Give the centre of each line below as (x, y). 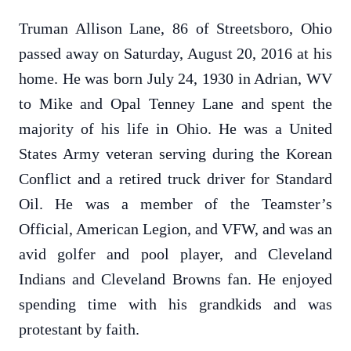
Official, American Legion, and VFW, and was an (175, 229)
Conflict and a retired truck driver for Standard (175, 179)
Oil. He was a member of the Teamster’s (175, 204)
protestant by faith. (79, 329)
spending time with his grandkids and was (175, 304)
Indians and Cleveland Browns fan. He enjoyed (175, 279)
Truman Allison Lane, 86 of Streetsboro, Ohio (175, 28)
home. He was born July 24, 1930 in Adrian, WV (175, 78)
